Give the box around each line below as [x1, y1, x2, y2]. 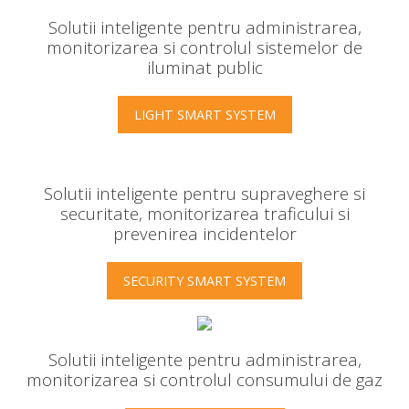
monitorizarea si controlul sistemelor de [47, 35, 362, 58]
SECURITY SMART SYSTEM [123, 271, 286, 289]
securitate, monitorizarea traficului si [59, 201, 350, 225]
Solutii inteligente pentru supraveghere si [44, 181, 365, 204]
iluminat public [146, 55, 263, 79]
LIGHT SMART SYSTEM [133, 105, 276, 123]
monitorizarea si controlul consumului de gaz [26, 367, 383, 391]
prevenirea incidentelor [112, 221, 297, 245]
